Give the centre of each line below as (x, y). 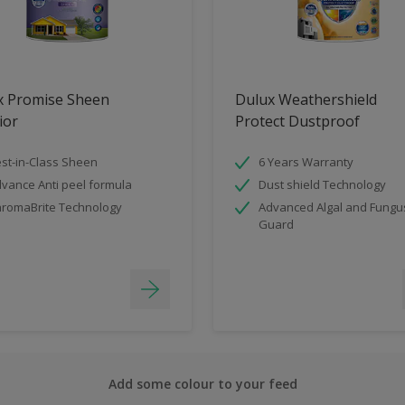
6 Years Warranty (306, 162)
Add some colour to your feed (202, 384)
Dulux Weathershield (306, 100)
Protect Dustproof (297, 122)
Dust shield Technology (322, 185)
